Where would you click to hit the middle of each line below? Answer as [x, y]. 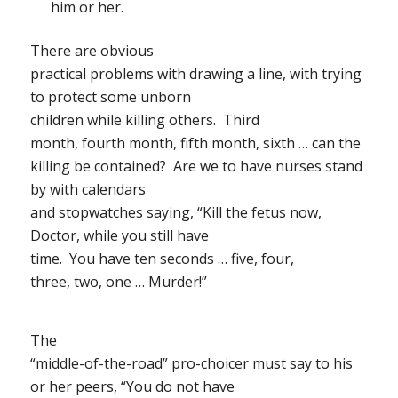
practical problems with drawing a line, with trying [195, 74]
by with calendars [88, 189]
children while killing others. [123, 120]
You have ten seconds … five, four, [181, 259]
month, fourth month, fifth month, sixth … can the [195, 143]
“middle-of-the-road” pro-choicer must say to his [191, 363]
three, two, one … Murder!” [118, 282]
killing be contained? [98, 166]
